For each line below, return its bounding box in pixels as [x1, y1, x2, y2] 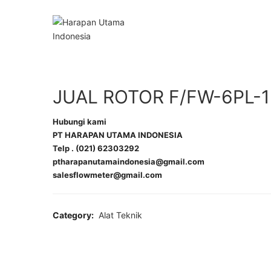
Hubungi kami [53, 117, 106, 126]
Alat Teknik [99, 210, 142, 220]
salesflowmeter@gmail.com [53, 170, 162, 180]
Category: [53, 210, 96, 220]
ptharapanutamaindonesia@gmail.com [53, 157, 204, 166]
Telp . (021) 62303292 [53, 143, 139, 153]
